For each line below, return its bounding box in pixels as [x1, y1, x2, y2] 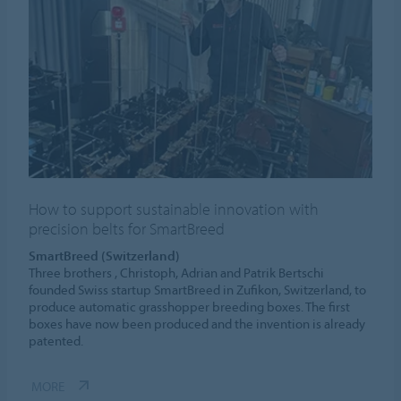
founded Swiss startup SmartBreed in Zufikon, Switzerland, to [29, 280, 367, 298]
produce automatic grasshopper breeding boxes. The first [29, 297, 351, 315]
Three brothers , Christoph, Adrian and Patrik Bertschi [29, 263, 325, 281]
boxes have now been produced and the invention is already [29, 314, 366, 332]
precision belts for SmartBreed [29, 218, 226, 239]
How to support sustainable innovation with [29, 198, 320, 219]
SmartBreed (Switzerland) [29, 246, 181, 264]
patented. [29, 331, 84, 349]
